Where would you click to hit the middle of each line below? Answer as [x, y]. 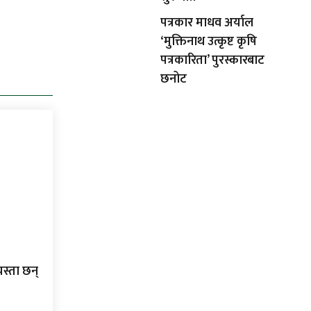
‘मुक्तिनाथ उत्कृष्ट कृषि [209, 42]
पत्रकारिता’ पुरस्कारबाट [212, 61]
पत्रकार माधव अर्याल [207, 23]
